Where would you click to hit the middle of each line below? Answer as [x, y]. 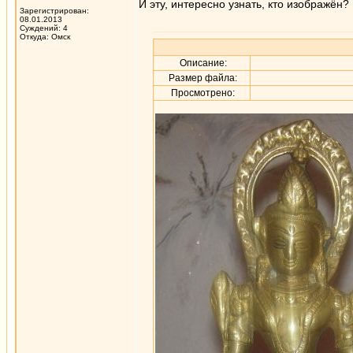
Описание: [202, 63]
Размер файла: [202, 78]
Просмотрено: [202, 93]
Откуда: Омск [45, 37]
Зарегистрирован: [54, 11]
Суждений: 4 [44, 28]
